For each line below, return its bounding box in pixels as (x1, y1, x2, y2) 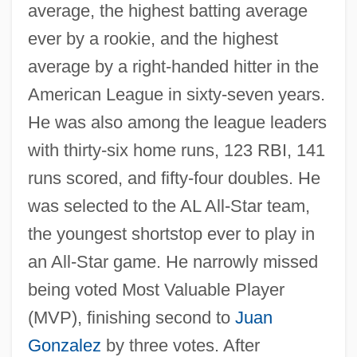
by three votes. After (100, 335, 260, 355)
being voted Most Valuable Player (27, 279, 284, 300)
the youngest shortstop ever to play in (27, 223, 315, 244)
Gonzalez (27, 335, 101, 355)
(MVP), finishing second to (27, 307, 235, 328)
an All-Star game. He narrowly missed (27, 251, 318, 272)
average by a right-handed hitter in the (27, 56, 319, 76)
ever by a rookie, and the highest (27, 28, 278, 49)
